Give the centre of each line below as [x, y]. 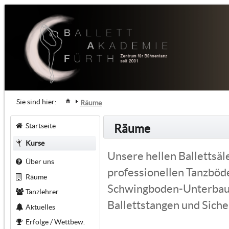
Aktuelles [40, 207]
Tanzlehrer [42, 192]
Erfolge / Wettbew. [55, 222]
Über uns [40, 161]
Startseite [40, 125]
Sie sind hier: [37, 102]
